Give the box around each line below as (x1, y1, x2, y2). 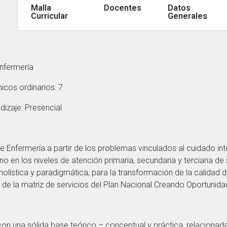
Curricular (31, 11, 68, 21)
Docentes (104, 3, 141, 13)
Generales (168, 11, 207, 21)
